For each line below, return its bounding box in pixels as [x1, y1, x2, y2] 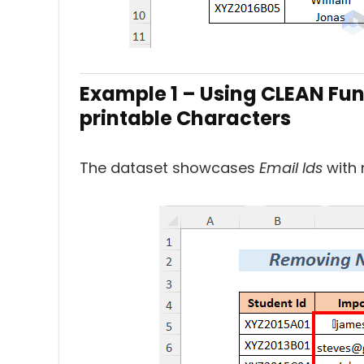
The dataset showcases [80, 158, 259, 178]
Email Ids [259, 158, 327, 178]
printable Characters [80, 105, 291, 132]
